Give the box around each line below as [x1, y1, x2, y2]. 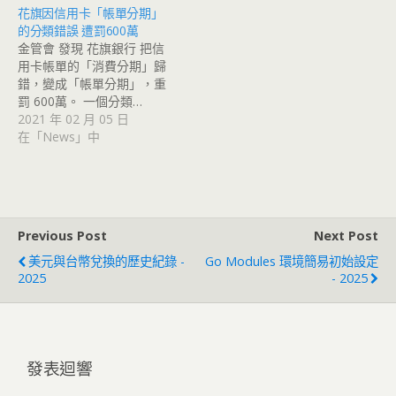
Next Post [314, 227, 378, 245]
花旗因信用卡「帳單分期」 [18, 4, 164, 22]
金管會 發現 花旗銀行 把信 [18, 40, 164, 57]
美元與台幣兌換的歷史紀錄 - [28, 253, 185, 270]
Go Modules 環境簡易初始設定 [205, 253, 378, 270]
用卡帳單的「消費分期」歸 [18, 57, 166, 75]
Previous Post [18, 227, 107, 245]
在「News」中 [18, 128, 100, 146]
